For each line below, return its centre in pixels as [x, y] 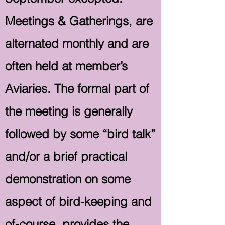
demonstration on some [68, 179]
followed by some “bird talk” [80, 134]
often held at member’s [66, 66]
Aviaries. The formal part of [77, 89]
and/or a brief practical [66, 156]
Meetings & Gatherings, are [79, 21]
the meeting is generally [69, 111]
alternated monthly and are [77, 43]
